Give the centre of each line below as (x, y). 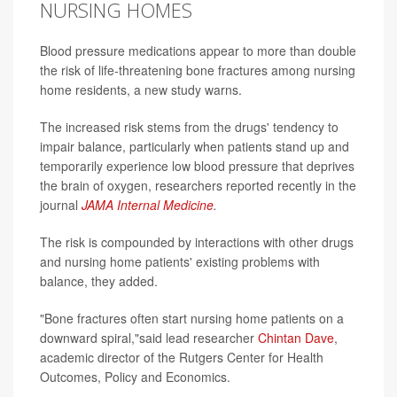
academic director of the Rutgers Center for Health (182, 357)
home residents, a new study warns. (141, 89)
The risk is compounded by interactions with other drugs (197, 241)
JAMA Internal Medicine (148, 204)
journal (61, 204)
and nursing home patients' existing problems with (180, 261)
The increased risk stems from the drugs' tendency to (189, 126)
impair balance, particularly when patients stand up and (195, 146)
